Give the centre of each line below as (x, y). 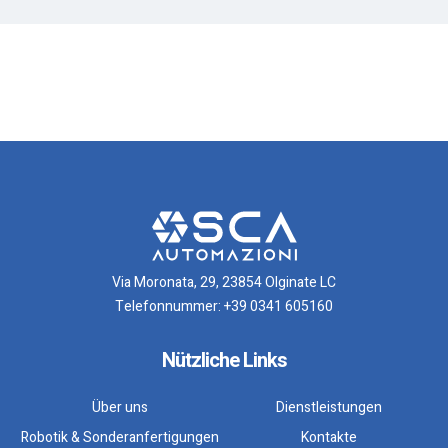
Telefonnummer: (169, 306)
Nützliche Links (224, 360)
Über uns (119, 407)
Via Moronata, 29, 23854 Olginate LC (224, 282)
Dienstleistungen (328, 407)
